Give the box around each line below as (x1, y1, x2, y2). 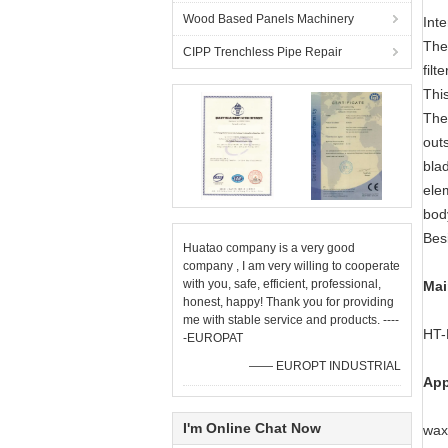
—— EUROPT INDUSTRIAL (249, 359, 401, 373)
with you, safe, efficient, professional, (183, 277, 381, 291)
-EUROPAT (183, 331, 243, 345)
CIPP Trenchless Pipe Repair (183, 45, 342, 59)
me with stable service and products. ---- (183, 313, 399, 327)
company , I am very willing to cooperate (183, 259, 400, 273)
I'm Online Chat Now (183, 420, 321, 436)
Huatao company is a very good (183, 241, 355, 255)
